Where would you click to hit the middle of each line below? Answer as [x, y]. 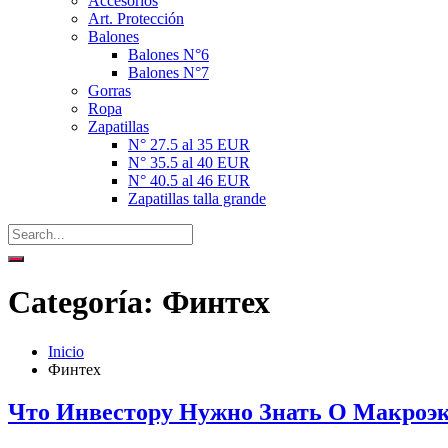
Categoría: [85, 302]
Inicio [66, 351]
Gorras [109, 90]
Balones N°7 [168, 72]
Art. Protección [136, 18]
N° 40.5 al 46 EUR [189, 180]
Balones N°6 [168, 54]
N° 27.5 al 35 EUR [189, 144]
